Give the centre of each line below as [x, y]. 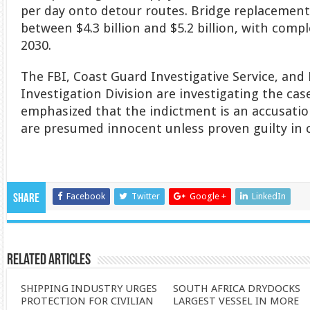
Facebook [86, 196]
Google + [208, 196]
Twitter [146, 196]
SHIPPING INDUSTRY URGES [89, 288]
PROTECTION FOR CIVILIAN [88, 301]
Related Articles [49, 260]
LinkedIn [269, 196]
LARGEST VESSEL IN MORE [236, 301]
